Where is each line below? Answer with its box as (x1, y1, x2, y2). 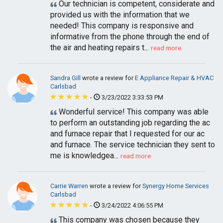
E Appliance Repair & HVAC (135, 74, 214, 82)
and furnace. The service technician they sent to (50, 140, 215, 149)
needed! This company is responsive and (50, 21, 194, 30)
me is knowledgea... (50, 151, 118, 160)
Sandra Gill (50, 74, 82, 82)
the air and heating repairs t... (50, 43, 149, 52)
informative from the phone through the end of (50, 32, 210, 41)
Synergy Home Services (142, 182, 209, 190)
